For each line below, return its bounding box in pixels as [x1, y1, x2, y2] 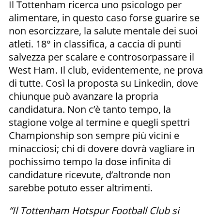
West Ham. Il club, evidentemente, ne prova [9, 63, 203, 77]
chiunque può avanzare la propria [9, 89, 158, 103]
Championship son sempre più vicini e [9, 128, 179, 142]
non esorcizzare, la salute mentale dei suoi [9, 24, 198, 37]
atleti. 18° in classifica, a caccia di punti [9, 37, 181, 50]
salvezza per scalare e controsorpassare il [9, 50, 194, 63]
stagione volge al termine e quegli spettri [9, 115, 190, 129]
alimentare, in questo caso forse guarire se [9, 11, 200, 24]
